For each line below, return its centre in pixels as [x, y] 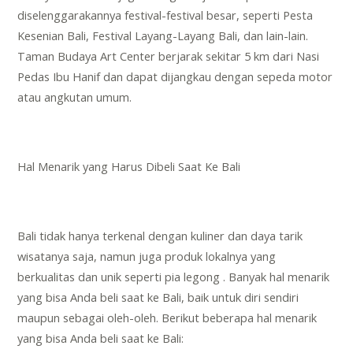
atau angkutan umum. [75, 97]
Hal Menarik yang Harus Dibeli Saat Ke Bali [129, 167]
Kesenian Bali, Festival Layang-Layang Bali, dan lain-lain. [163, 36]
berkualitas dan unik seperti [91, 277]
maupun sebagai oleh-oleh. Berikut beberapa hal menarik [167, 318]
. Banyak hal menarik [275, 277]
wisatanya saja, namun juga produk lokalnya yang [147, 256]
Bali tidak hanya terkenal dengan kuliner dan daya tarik [160, 236]
